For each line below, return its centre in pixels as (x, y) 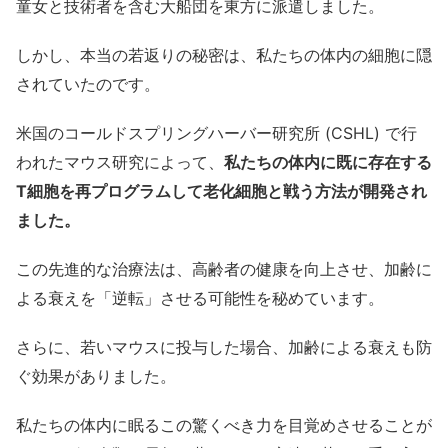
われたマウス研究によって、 (120, 161)
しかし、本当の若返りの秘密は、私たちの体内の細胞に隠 (224, 54)
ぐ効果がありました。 (96, 375)
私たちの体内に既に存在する (328, 161)
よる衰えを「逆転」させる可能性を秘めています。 (200, 297)
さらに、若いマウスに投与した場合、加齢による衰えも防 (224, 346)
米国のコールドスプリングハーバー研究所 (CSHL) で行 (216, 132)
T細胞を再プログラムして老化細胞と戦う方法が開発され (221, 190)
